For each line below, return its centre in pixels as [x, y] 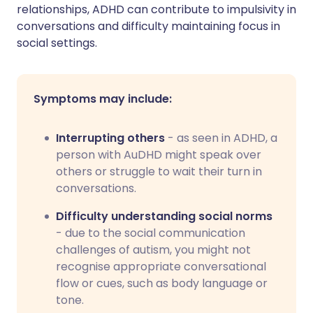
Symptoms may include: [103, 99]
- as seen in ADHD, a [221, 138]
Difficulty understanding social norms [164, 216]
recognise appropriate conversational [161, 267]
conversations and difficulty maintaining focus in [148, 26]
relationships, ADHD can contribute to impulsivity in [156, 9]
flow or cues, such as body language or [162, 283]
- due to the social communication [151, 233]
